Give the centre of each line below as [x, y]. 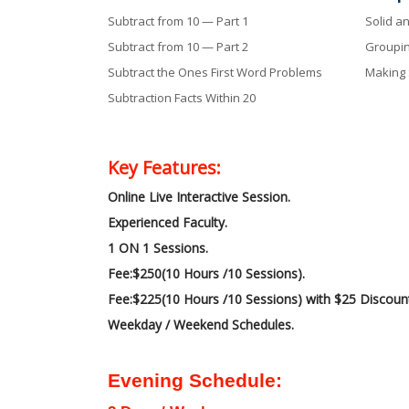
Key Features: [164, 167]
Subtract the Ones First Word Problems [215, 72]
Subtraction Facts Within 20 [182, 97]
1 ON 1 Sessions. [158, 247]
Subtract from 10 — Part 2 [178, 46]
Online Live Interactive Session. [199, 196]
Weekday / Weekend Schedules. [201, 324]
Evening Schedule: [195, 380]
